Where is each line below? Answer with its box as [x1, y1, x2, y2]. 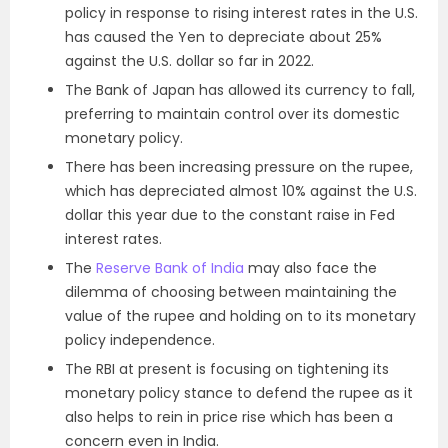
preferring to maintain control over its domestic [65, 104, 400, 125]
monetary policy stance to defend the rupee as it [65, 383, 413, 404]
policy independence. [65, 330, 219, 351]
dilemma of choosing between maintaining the [65, 282, 397, 303]
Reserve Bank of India [96, 258, 244, 279]
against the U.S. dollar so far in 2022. [65, 51, 314, 72]
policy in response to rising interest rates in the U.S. [65, 3, 418, 24]
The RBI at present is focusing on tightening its [65, 359, 389, 380]
